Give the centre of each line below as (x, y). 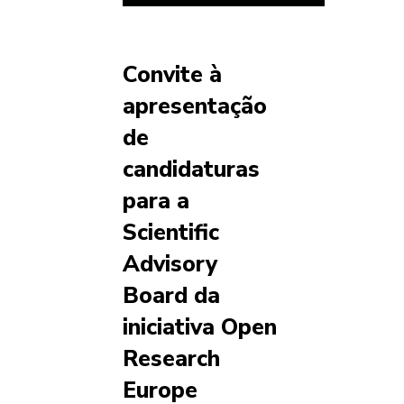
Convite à (172, 75)
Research (171, 359)
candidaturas (191, 170)
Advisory (170, 265)
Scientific (171, 233)
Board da (171, 296)
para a (156, 202)
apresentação (195, 107)
